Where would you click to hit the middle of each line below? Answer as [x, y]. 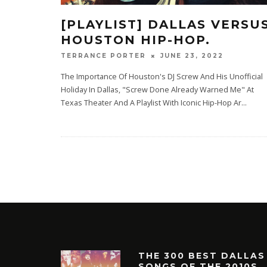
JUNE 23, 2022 [192, 56]
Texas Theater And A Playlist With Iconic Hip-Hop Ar [151, 103]
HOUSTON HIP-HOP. [136, 40]
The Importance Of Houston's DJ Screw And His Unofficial [162, 77]
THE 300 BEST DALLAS [202, 256]
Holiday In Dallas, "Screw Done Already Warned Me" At [157, 90]
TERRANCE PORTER [103, 56]
